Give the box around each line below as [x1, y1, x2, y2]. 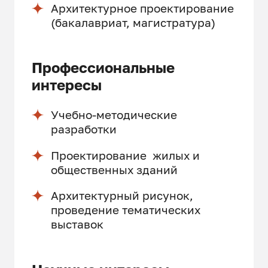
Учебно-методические [50, 108, 177, 122]
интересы [32, 76, 102, 94]
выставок [50, 217, 103, 232]
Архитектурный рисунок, [50, 188, 193, 203]
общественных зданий [50, 162, 178, 176]
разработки [50, 122, 117, 136]
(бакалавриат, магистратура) [50, 15, 215, 29]
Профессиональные [32, 59, 175, 77]
